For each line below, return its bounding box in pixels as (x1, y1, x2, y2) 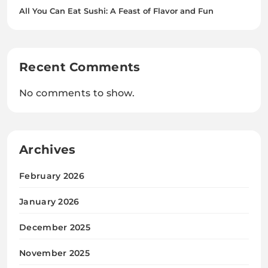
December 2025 (19, 221, 90, 233)
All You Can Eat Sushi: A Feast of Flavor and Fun (19, 5, 214, 16)
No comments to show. (19, 87, 135, 99)
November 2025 (19, 247, 90, 258)
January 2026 (19, 196, 80, 207)
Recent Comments (19, 59, 141, 74)
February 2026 (19, 170, 84, 181)
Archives (19, 142, 76, 157)
